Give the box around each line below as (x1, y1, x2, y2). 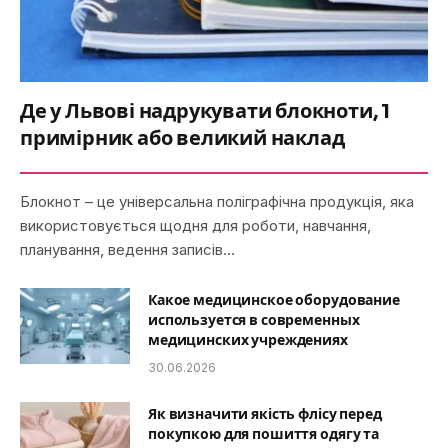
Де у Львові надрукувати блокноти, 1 (20, 98, 390, 124)
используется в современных (148, 310, 360, 329)
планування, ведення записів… (20, 239, 235, 259)
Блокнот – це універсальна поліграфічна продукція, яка (20, 191, 414, 211)
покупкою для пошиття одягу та (148, 424, 379, 443)
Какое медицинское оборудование (148, 290, 400, 309)
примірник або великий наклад (20, 125, 345, 151)
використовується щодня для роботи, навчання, (20, 215, 371, 235)
